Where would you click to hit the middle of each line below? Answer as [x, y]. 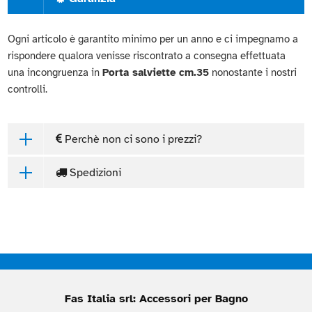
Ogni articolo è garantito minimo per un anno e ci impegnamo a [153, 39]
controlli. [28, 89]
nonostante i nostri [253, 72]
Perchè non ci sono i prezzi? [132, 139]
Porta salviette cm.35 [156, 72]
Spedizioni [94, 172]
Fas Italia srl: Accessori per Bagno [156, 298]
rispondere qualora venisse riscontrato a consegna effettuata [147, 55]
